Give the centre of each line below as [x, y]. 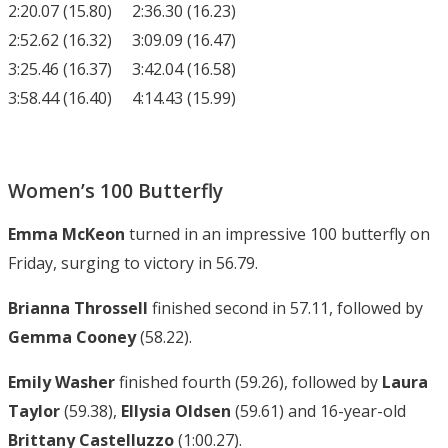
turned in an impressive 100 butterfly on [277, 234]
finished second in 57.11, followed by [285, 308]
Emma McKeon [66, 234]
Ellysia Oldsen [176, 411]
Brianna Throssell [78, 308]
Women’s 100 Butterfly [115, 191]
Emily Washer [61, 382]
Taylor [34, 411]
